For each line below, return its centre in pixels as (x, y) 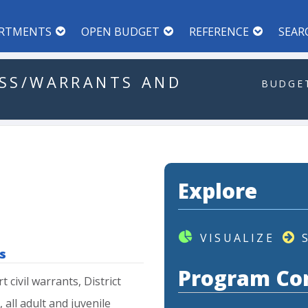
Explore (218, 191)
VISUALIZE (237, 238)
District (102, 281)
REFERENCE (219, 32)
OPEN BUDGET (120, 32)
